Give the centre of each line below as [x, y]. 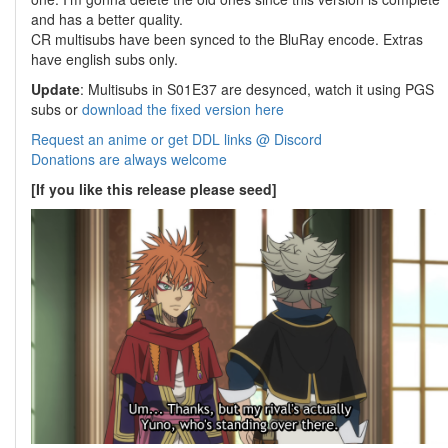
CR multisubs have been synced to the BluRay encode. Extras [227, 39]
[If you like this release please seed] [154, 189]
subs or [56, 109]
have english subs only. [104, 59]
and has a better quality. [107, 19]
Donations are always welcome [129, 159]
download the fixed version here [183, 109]
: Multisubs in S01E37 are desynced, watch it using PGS [257, 89]
